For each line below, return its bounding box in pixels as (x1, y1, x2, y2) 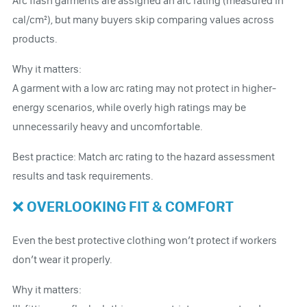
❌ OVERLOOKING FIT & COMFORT (12, 197, 234, 216)
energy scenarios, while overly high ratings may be (12, 100, 246, 114)
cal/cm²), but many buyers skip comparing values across (12, 12, 274, 26)
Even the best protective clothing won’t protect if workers (12, 233, 277, 247)
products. (12, 32, 58, 45)
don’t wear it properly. (12, 252, 112, 266)
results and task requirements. (12, 169, 153, 182)
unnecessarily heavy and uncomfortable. (12, 119, 203, 133)
